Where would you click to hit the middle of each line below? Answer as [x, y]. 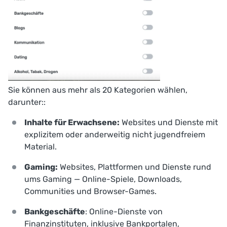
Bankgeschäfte [55, 211]
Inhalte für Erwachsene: [72, 122]
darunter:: [27, 102]
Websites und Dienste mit [169, 122]
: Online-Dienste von [124, 211]
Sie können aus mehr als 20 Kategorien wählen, [98, 90]
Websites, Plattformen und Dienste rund [135, 167]
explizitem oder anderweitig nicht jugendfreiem [115, 134]
